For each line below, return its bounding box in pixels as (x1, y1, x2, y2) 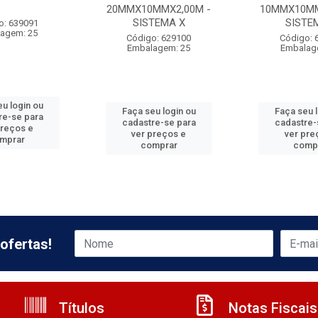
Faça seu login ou (121, 106, 196, 116)
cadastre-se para (121, 117, 196, 128)
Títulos (55, 300, 104, 317)
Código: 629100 (126, 33, 192, 43)
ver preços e (131, 128, 187, 139)
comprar (140, 140, 177, 150)
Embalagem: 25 (127, 43, 191, 53)
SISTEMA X (132, 16, 185, 29)
